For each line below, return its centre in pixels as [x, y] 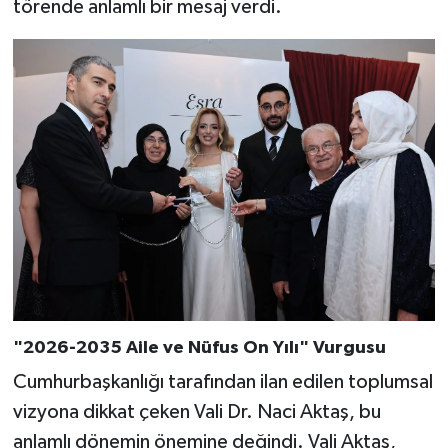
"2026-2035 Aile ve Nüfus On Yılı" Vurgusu [199, 347]
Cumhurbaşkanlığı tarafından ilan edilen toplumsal [222, 382]
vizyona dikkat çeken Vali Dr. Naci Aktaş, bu [196, 412]
